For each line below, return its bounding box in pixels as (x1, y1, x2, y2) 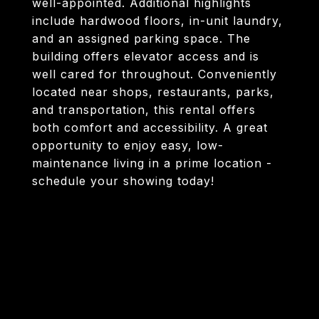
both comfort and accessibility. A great (32, 120, 268, 135)
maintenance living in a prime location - (32, 156, 272, 170)
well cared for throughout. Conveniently (32, 67, 277, 81)
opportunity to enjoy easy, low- (32, 138, 224, 152)
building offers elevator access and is (32, 49, 259, 63)
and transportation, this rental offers (32, 103, 256, 117)
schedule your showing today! (32, 174, 214, 188)
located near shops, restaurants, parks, (32, 85, 274, 99)
